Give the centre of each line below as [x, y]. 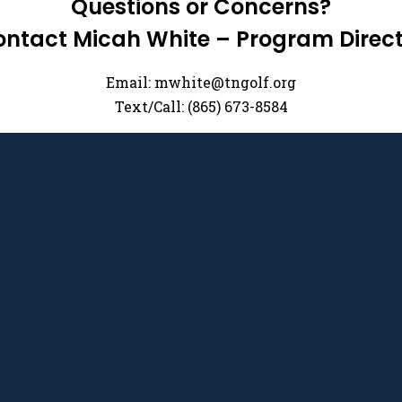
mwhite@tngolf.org [225, 82]
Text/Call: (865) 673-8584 [201, 106]
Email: [130, 82]
